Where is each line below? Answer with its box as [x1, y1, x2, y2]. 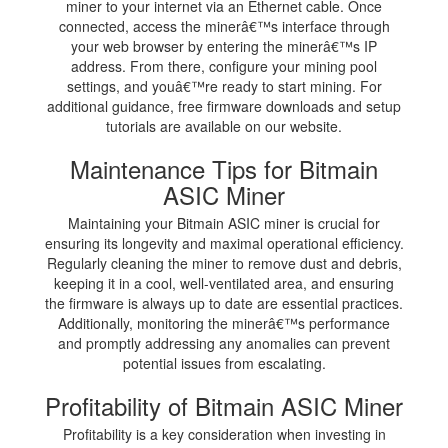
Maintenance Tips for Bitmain [70, 150, 378, 186]
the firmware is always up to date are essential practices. [45, 292, 403, 313]
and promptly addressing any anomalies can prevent [58, 332, 390, 353]
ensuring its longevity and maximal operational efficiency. [44, 232, 404, 253]
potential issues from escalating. [122, 352, 326, 373]
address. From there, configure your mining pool [71, 55, 377, 76]
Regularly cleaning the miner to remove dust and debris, [46, 252, 402, 273]
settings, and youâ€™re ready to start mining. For [66, 75, 382, 96]
